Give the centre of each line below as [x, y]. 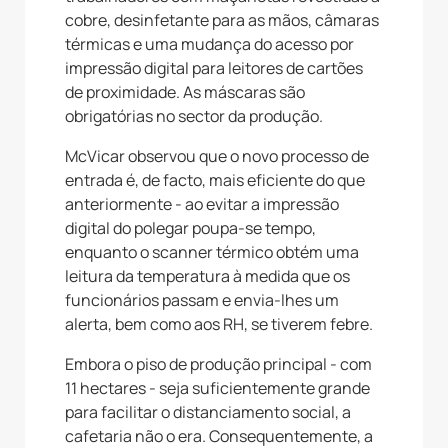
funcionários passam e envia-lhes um [202, 299]
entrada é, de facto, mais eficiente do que [215, 179]
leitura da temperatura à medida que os [207, 275]
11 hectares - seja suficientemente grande [217, 387]
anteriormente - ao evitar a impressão [202, 203]
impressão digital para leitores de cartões [214, 67]
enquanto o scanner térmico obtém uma [212, 251]
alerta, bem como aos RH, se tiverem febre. [219, 323]
